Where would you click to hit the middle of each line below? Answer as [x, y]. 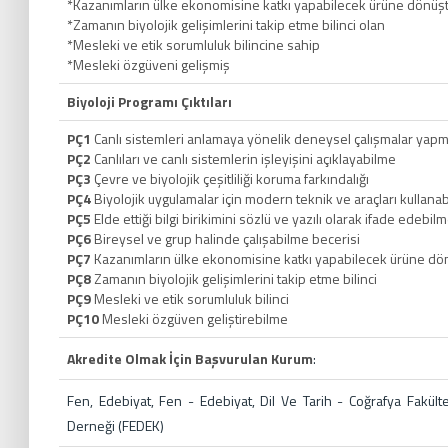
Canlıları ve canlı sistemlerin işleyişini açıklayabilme [243, 158]
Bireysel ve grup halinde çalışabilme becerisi [227, 238]
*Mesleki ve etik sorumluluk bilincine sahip [193, 44]
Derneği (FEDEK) [115, 425]
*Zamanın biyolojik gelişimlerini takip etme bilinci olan [226, 24]
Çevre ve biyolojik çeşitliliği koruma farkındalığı [231, 178]
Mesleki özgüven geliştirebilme [195, 318]
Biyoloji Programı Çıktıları [149, 101]
